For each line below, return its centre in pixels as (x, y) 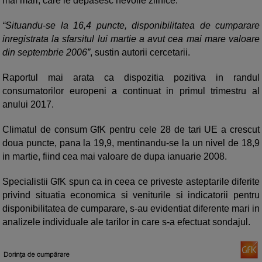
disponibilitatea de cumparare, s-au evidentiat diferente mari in (131, 209)
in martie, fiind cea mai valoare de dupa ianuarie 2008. (115, 157)
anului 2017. (28, 105)
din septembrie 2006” (46, 53)
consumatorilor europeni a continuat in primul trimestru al (131, 91)
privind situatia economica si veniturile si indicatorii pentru (131, 195)
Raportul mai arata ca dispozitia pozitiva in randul (131, 78)
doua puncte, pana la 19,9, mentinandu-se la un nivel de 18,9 (131, 143)
